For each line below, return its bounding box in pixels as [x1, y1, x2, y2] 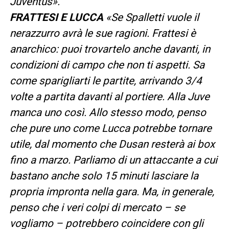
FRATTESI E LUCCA [9, 11, 106, 24]
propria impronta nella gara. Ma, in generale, [9, 185, 214, 198]
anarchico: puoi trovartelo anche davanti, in [9, 42, 210, 55]
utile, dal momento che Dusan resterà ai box [9, 138, 215, 150]
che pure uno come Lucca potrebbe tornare [9, 122, 212, 134]
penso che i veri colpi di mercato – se [9, 201, 185, 214]
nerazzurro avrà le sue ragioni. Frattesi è [9, 27, 196, 39]
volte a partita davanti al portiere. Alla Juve [9, 90, 210, 103]
